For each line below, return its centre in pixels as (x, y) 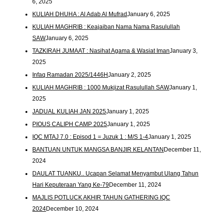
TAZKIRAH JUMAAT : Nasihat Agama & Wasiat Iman (101, 51)
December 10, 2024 (73, 208)
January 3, (184, 51)
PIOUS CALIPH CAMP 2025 (70, 124)
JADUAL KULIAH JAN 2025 (69, 112)
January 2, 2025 (130, 75)
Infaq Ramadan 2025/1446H (70, 75)
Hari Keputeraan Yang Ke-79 (71, 185)
